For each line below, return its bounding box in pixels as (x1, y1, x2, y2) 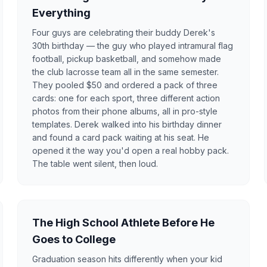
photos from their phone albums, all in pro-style (32, 105, 218, 116)
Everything (32, 6, 91, 19)
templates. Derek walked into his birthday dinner (32, 119, 222, 129)
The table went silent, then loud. (32, 158, 159, 169)
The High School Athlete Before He (32, 216, 215, 229)
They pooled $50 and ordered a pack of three (32, 79, 218, 90)
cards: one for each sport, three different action (32, 92, 221, 103)
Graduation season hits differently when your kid (32, 253, 223, 264)
